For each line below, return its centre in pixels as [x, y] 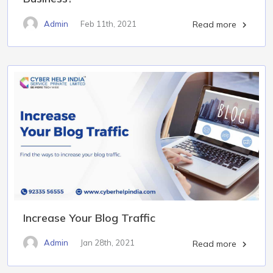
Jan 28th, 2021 [108, 243]
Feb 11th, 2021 [108, 23]
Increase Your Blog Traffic [89, 218]
